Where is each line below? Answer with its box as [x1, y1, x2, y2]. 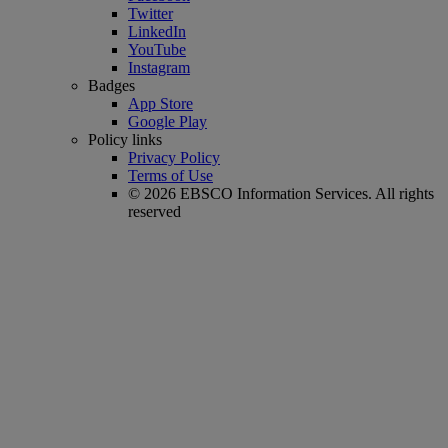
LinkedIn [128, 22, 186, 40]
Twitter [128, 4, 173, 22]
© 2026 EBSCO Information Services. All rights [128, 184, 434, 202]
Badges [88, 76, 135, 94]
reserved [128, 202, 181, 220]
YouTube [128, 40, 186, 58]
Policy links [88, 130, 162, 148]
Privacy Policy [128, 148, 220, 166]
